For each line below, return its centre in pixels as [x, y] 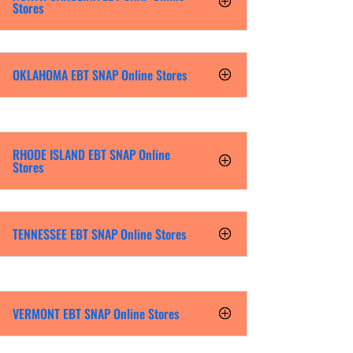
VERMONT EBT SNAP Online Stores [95, 313]
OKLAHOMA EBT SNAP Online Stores [99, 75]
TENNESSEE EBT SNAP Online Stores [99, 234]
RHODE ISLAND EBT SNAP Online [91, 155]
